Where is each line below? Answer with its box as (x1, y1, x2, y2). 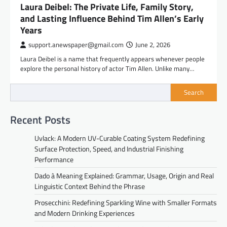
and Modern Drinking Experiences (34, 207, 135, 218)
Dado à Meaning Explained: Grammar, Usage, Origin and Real (34, 170, 214, 181)
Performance (34, 154, 73, 165)
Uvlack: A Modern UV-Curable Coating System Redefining (34, 132, 205, 143)
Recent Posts (10, 111, 70, 128)
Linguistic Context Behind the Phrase (34, 180, 145, 192)
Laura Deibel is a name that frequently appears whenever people (20, 53, 205, 64)
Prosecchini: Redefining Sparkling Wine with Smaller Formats (34, 197, 217, 208)
